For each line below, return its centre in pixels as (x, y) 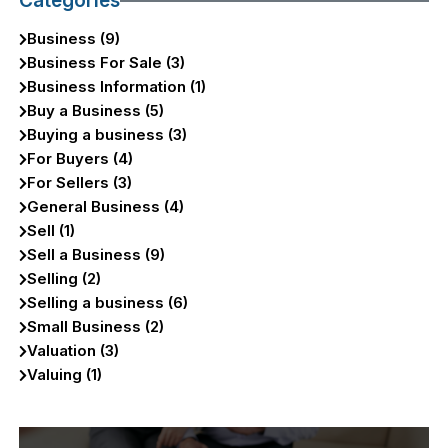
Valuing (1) (65, 375)
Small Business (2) (96, 327)
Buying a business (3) (107, 135)
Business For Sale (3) (106, 63)
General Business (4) (106, 207)
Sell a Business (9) (96, 255)
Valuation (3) (73, 351)
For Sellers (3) (80, 183)
